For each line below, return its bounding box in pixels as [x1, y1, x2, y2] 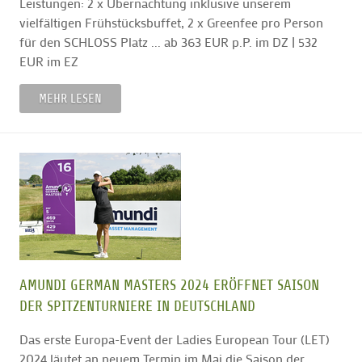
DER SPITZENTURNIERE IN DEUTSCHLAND [19, 297, 255, 315]
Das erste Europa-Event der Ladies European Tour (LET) [19, 330, 330, 348]
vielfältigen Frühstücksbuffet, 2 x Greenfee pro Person [19, 14, 323, 32]
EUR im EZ [19, 53, 78, 70]
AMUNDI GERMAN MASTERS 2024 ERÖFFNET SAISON [19, 276, 319, 294]
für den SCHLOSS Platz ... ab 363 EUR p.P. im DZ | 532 [19, 33, 318, 51]
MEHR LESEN [39, 90, 102, 106]
